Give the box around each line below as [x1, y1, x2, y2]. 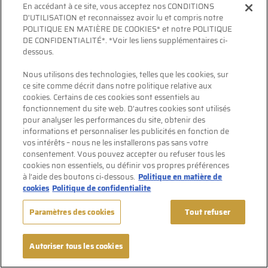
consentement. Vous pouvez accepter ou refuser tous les [23, 148, 226, 160]
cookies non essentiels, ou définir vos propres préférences [23, 159, 230, 172]
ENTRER [113, 175, 155, 190]
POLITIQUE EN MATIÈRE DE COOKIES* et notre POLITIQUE [23, 23, 233, 35]
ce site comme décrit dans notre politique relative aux [23, 80, 212, 92]
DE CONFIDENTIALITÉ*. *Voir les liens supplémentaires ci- [23, 34, 229, 47]
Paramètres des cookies [29, 206, 115, 218]
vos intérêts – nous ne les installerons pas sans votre [23, 136, 209, 149]
